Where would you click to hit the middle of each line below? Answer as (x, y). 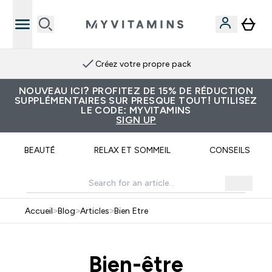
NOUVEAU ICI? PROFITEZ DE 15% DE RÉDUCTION (136, 91)
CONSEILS (230, 150)
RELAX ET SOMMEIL (132, 150)
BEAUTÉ (40, 150)
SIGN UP (136, 120)
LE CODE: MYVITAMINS (136, 110)
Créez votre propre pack (143, 64)
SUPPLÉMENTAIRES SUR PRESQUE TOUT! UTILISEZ (136, 100)
